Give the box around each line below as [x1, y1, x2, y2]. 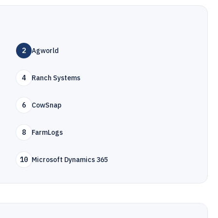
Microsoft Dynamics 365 [32, 155, 109, 164]
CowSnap [32, 101, 62, 109]
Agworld [32, 46, 59, 55]
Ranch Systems [32, 73, 81, 82]
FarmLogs [32, 128, 63, 137]
